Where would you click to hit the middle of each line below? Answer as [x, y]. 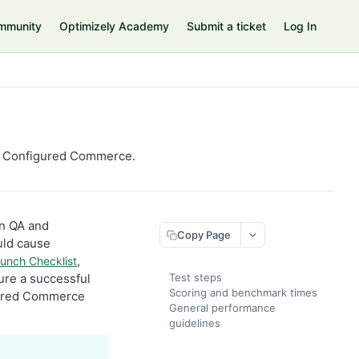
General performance [222, 308]
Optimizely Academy [114, 26]
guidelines [195, 323]
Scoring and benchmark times [243, 292]
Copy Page [204, 234]
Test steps [196, 277]
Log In [300, 26]
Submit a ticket [226, 26]
